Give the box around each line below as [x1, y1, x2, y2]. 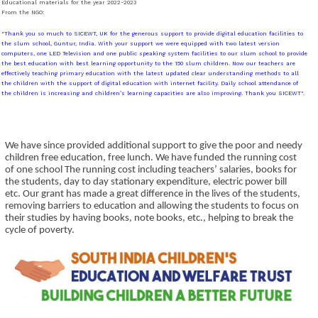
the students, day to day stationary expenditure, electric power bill [5, 177, 287, 188]
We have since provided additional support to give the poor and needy [5, 141, 302, 152]
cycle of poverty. [5, 225, 75, 236]
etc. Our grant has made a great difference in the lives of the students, [5, 189, 300, 200]
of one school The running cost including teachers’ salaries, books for [5, 165, 297, 176]
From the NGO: [1, 9, 46, 16]
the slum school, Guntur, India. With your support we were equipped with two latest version [1, 40, 280, 48]
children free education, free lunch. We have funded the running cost [5, 153, 297, 164]
